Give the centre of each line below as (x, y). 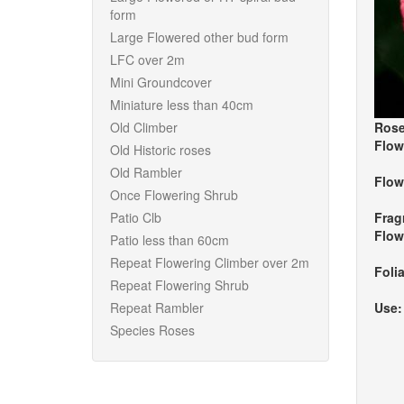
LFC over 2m (147, 60)
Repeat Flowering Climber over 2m (210, 262)
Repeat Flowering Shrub (179, 285)
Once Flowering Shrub (174, 195)
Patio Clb (136, 217)
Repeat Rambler (157, 308)
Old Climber (144, 127)
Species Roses (152, 330)
